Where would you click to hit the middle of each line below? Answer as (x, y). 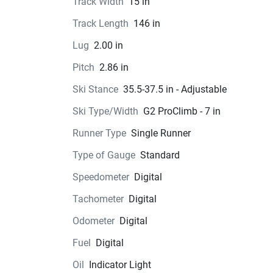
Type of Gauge (104, 155)
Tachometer (98, 199)
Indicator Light (120, 265)
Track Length (100, 23)
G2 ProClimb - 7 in (182, 111)
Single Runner (161, 133)
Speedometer (101, 177)
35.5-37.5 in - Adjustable (175, 89)
